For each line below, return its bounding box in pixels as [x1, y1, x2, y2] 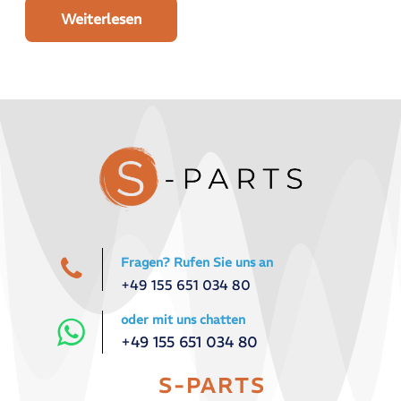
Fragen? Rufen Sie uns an [121, 253, 273, 270]
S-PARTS [158, 372, 266, 399]
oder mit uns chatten [121, 311, 245, 328]
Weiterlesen [60, 10, 141, 29]
